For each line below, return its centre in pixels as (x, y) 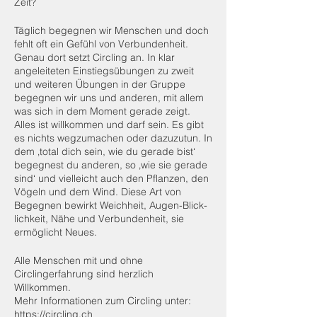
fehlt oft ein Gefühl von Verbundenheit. (101, 44)
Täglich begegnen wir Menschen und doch (111, 30)
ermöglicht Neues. (56, 232)
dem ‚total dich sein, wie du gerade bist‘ (105, 151)
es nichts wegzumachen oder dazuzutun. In (113, 138)
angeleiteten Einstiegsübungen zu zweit (104, 71)
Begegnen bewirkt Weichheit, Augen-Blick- (111, 205)
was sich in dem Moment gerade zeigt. (102, 111)
